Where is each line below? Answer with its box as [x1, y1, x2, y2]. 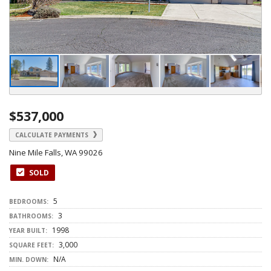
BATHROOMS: [9, 212, 53, 220]
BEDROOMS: [9, 197, 48, 206]
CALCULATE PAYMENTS [15, 131, 90, 140]
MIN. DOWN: [9, 255, 48, 264]
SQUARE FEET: [9, 241, 54, 249]
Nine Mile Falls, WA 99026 [9, 147, 105, 158]
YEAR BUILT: [9, 226, 47, 235]
